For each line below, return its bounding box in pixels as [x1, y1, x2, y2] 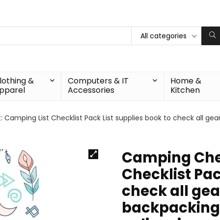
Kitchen [170, 84, 200, 96]
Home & [170, 75, 201, 86]
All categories [140, 31, 187, 41]
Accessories [68, 84, 115, 96]
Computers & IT [68, 75, 129, 86]
